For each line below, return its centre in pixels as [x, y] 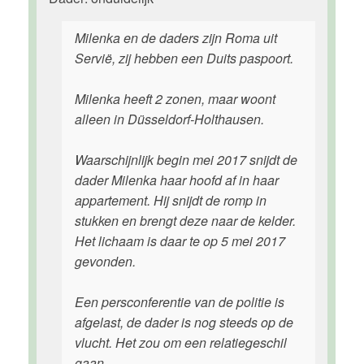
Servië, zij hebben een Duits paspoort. [184, 58]
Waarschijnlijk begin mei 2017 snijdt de [186, 160]
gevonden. [105, 261]
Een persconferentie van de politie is [180, 302]
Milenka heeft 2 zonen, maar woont [175, 99]
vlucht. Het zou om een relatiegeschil [181, 342]
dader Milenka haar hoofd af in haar [177, 180]
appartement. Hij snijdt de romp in [171, 200]
